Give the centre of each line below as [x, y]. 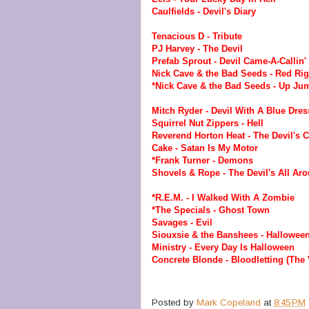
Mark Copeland [228, 302]
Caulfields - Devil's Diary [203, 11]
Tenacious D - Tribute [197, 36]
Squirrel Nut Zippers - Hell [207, 123]
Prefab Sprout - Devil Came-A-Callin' [229, 61]
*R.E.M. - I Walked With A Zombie [223, 197]
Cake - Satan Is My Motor [205, 148]
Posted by [174, 302]
